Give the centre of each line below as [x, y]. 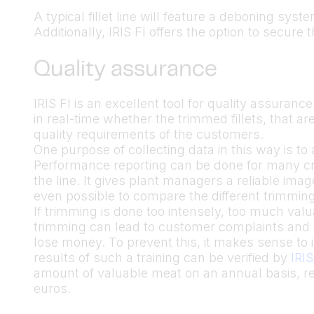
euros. [52, 288]
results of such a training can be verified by [162, 258]
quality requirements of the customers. [149, 134]
